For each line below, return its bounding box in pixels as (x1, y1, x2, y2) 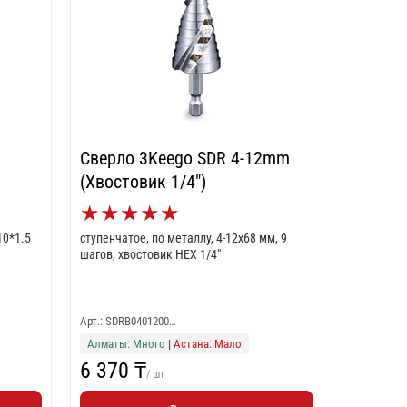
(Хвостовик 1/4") (79, 171, 206, 193)
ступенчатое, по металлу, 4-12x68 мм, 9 (79, 231, 287, 245)
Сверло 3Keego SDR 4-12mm (79, 147, 290, 169)
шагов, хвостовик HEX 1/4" (79, 247, 221, 262)
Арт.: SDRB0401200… (79, 314, 176, 328)
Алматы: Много (86, 337, 165, 351)
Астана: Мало (173, 337, 242, 351)
